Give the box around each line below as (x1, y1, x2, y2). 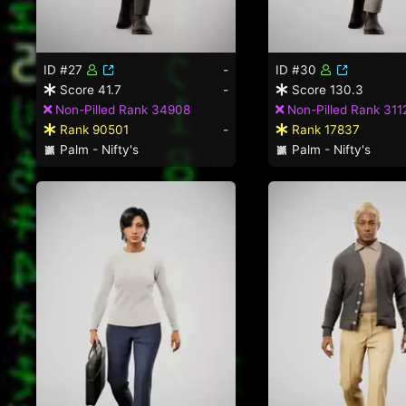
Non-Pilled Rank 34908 (52, 101, 190, 117)
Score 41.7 (56, 82, 121, 97)
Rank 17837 (288, 121, 360, 137)
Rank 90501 (56, 121, 129, 137)
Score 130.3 (288, 82, 363, 97)
